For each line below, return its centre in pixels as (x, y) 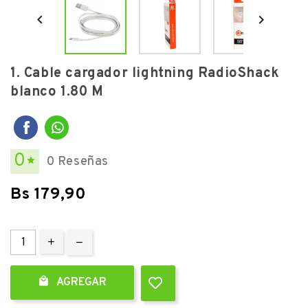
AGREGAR (81, 283)
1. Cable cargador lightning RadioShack (145, 74)
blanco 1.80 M (57, 92)
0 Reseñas (78, 162)
